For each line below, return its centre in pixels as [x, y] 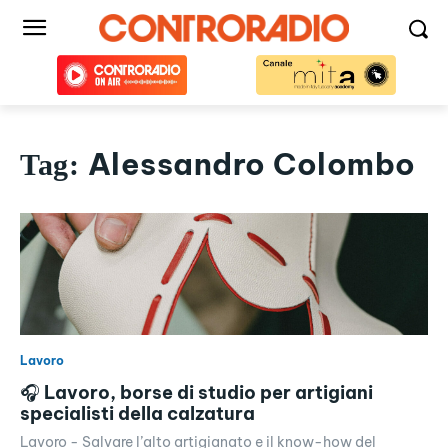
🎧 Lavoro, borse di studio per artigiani [196, 393]
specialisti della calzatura [137, 414]
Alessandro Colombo [251, 164]
